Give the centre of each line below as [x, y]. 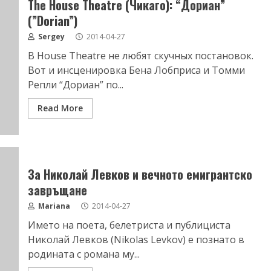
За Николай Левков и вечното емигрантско [140, 174]
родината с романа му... [83, 254]
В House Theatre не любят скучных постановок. [140, 56]
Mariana [53, 206]
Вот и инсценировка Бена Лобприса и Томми [136, 70]
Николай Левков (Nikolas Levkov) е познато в [136, 240]
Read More [60, 108]
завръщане [57, 190]
